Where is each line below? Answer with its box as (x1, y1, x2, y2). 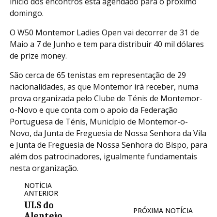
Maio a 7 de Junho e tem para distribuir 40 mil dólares (10, 39, 204, 50)
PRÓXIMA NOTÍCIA (133, 206, 193, 216)
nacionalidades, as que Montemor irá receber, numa (10, 81, 199, 93)
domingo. (10, 8, 44, 19)
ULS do (24, 200, 54, 211)
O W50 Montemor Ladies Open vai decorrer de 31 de (10, 27, 199, 38)
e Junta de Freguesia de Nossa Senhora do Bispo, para (10, 139, 207, 151)
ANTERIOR (24, 188, 58, 198)
